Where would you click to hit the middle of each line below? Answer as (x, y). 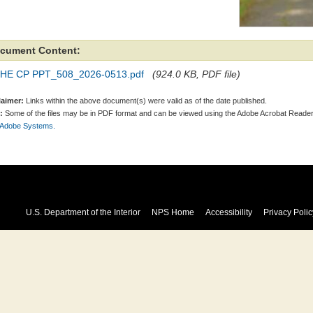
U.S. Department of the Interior (83, 212)
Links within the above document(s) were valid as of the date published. (145, 101)
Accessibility (228, 212)
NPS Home (173, 212)
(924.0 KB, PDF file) (196, 74)
